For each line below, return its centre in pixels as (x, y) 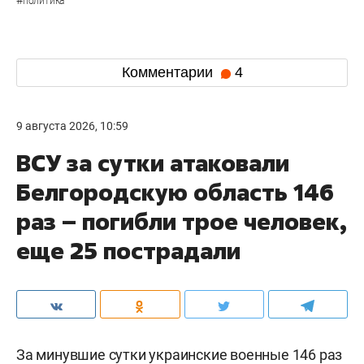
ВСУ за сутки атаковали (153, 162)
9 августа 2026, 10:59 (72, 126)
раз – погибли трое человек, (182, 221)
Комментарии (169, 73)
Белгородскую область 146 (175, 192)
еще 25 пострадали (128, 250)
